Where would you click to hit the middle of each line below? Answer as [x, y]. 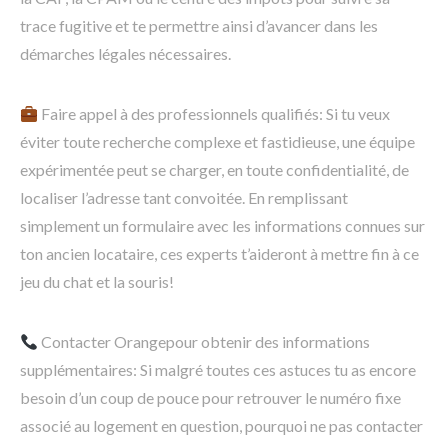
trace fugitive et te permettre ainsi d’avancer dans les [199, 26]
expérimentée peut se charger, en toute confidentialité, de [214, 170]
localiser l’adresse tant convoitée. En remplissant [184, 198]
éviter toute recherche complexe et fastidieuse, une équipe [217, 142]
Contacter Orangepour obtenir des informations [204, 342]
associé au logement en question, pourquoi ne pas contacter [221, 426]
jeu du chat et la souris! [97, 282]
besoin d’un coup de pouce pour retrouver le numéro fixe [210, 398]
